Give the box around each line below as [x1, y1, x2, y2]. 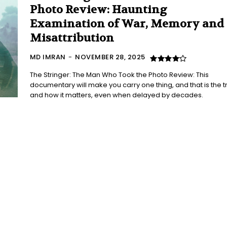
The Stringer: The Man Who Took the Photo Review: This [29, 70, 209, 80]
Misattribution [29, 31, 114, 45]
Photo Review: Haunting [29, 3, 167, 17]
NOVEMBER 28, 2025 [75, 52, 145, 62]
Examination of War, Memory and [29, 17, 224, 31]
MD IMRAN [29, 52, 66, 62]
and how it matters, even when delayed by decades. [29, 90, 203, 100]
